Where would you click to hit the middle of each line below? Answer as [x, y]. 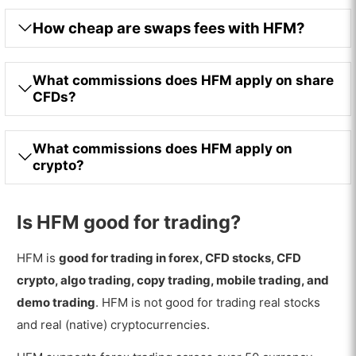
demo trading [56, 303]
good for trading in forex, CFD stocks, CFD [180, 258]
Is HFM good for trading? [129, 222]
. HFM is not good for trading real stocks [208, 303]
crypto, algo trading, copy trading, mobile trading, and [173, 281]
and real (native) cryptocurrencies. [114, 325]
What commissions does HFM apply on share [184, 80]
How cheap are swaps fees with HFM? [169, 27]
